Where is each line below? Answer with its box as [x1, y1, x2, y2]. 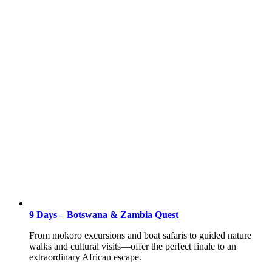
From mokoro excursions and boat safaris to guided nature [29, 230, 251, 240]
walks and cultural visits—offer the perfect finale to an [29, 241, 236, 251]
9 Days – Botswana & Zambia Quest [29, 209, 178, 220]
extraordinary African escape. [29, 252, 141, 262]
